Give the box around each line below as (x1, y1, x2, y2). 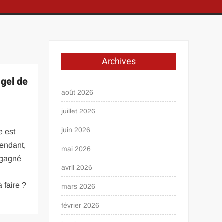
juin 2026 (61, 126, 91, 134)
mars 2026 (61, 182, 96, 190)
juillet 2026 (61, 107, 96, 115)
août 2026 (61, 88, 94, 96)
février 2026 (61, 201, 100, 209)
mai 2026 (61, 145, 91, 153)
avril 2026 (61, 164, 93, 171)
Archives (102, 55, 136, 68)
